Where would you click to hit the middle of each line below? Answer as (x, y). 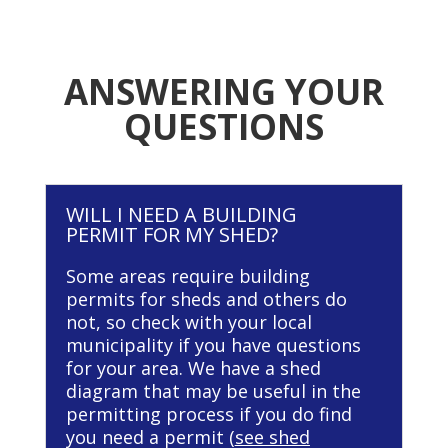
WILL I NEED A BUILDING (181, 214)
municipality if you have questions (213, 344)
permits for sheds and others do (206, 298)
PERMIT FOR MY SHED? (171, 234)
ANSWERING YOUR (223, 91)
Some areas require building (187, 275)
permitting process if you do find (208, 413)
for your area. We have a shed (193, 367)
